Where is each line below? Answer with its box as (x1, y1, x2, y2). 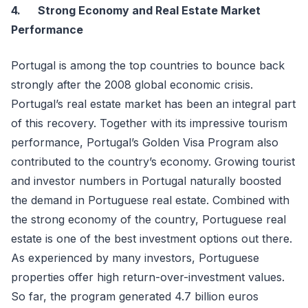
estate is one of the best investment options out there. (11, 232, 292, 245)
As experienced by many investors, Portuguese (11, 251, 259, 265)
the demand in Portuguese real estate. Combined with (11, 193, 289, 207)
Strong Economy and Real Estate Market (38, 3, 261, 17)
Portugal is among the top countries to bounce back (11, 58, 285, 72)
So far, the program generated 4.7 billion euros (11, 289, 258, 303)
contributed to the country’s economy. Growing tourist (11, 155, 295, 168)
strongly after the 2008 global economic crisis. (11, 78, 253, 91)
